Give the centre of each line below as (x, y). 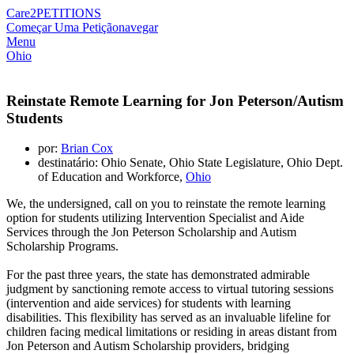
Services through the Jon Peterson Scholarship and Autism (151, 232)
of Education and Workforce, (112, 177)
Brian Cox (87, 149)
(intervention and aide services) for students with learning (149, 303)
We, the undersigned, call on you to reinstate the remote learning (166, 204)
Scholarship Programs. (62, 247)
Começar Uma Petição (62, 27)
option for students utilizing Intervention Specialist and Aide (155, 218)
